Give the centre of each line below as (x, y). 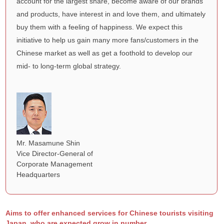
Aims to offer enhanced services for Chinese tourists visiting (110, 213)
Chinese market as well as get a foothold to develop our (105, 53)
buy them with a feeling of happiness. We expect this (100, 27)
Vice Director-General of (55, 153)
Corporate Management (55, 164)
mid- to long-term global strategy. (69, 66)
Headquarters (38, 174)
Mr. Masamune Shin (48, 143)
